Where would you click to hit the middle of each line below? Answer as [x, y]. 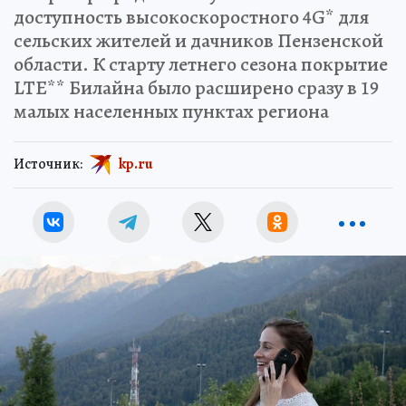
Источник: [48, 164]
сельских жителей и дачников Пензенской [198, 41]
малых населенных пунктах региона [171, 112]
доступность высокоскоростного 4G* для [192, 18]
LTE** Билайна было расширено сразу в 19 [196, 88]
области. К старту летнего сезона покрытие [201, 65]
